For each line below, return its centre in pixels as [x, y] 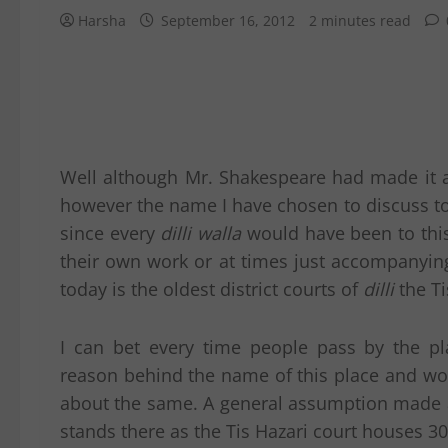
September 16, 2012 [228, 20]
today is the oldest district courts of [211, 289]
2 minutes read [360, 20]
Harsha [102, 20]
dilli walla [201, 233]
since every [110, 233]
